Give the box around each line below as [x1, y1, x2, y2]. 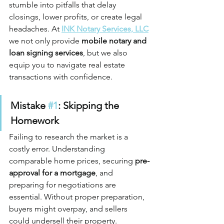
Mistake [10, 99, 48, 111]
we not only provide [9, 35, 81, 45]
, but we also [83, 47, 129, 57]
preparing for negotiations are [9, 179, 118, 189]
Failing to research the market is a [9, 131, 130, 141]
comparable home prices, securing [9, 155, 135, 165]
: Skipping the [58, 99, 121, 111]
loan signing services [9, 47, 83, 57]
